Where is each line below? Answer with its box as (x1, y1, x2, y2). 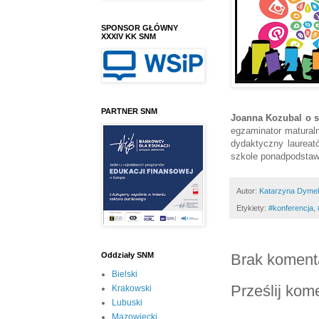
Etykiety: (236, 204, 268, 213)
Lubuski (112, 298, 142, 308)
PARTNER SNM (101, 107, 157, 116)
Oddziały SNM (101, 251, 154, 260)
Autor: (236, 186, 259, 195)
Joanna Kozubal (231, 112, 303, 123)
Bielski (112, 269, 137, 280)
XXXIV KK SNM (101, 32, 156, 41)
